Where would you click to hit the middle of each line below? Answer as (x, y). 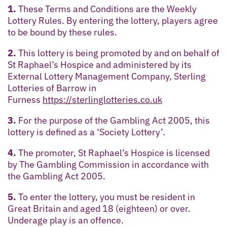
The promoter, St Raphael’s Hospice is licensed (113, 153)
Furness (25, 99)
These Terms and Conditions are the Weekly (106, 9)
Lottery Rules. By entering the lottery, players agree (113, 20)
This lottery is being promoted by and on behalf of (118, 53)
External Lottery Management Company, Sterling (107, 76)
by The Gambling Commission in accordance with (108, 164)
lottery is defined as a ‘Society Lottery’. (86, 132)
